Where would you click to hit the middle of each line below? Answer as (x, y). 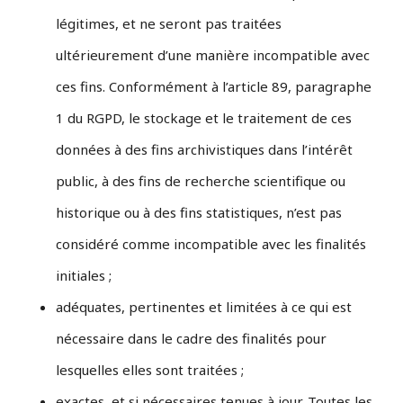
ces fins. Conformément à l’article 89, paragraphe (214, 87)
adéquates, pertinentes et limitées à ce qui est (204, 307)
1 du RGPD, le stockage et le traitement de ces (204, 118)
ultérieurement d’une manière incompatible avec (213, 55)
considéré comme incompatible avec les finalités (211, 244)
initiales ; (84, 276)
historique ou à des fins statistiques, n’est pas (199, 213)
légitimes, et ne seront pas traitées (169, 24)
